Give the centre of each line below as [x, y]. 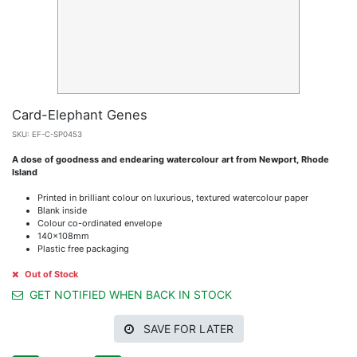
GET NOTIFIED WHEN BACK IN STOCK [129, 294]
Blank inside [62, 210]
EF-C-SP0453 [57, 134]
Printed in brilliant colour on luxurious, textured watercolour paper [173, 197]
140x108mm [63, 235]
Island [25, 172]
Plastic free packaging [83, 248]
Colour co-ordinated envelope [100, 223]
